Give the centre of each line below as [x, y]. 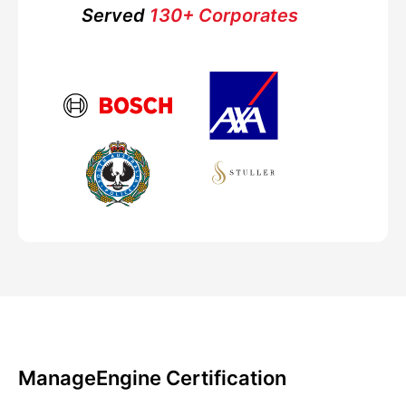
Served [113, 15]
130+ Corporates [221, 15]
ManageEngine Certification [152, 377]
